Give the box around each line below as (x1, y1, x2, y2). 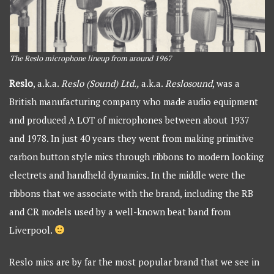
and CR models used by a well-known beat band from (9, 205, 231, 218)
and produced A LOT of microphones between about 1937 (9, 113, 250, 126)
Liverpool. (9, 223, 55, 236)
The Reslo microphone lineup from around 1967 (9, 53, 172, 64)
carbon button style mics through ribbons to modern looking (9, 150, 264, 163)
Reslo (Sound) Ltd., (61, 76, 139, 89)
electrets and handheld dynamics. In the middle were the (9, 168, 246, 181)
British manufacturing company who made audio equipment (9, 95, 259, 108)
